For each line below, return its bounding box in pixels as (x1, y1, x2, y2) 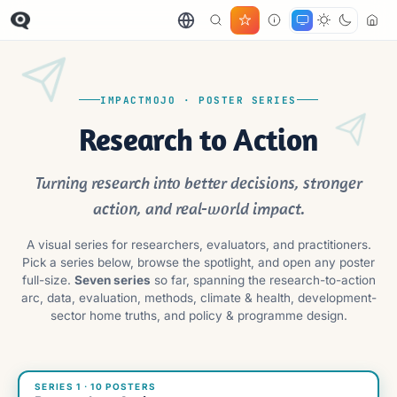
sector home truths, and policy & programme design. (50, 307, 347, 323)
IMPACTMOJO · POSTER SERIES (99, 93, 298, 106)
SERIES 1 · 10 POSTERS (35, 381, 157, 393)
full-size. (21, 272, 74, 287)
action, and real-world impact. (92, 197, 305, 219)
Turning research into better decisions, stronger (35, 171, 362, 193)
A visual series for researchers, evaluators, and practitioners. (26, 237, 371, 252)
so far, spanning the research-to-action (150, 272, 376, 287)
